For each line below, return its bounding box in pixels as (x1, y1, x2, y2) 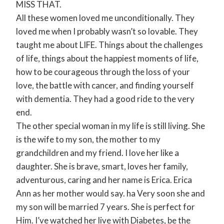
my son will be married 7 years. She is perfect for (16, 201, 195, 212)
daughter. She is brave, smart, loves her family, (16, 160, 188, 171)
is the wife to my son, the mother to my (16, 133, 160, 144)
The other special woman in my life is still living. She (16, 120, 205, 131)
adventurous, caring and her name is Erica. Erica (16, 174, 192, 185)
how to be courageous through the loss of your (16, 66, 190, 77)
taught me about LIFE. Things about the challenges (16, 39, 203, 50)
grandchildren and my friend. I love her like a (16, 147, 179, 158)
